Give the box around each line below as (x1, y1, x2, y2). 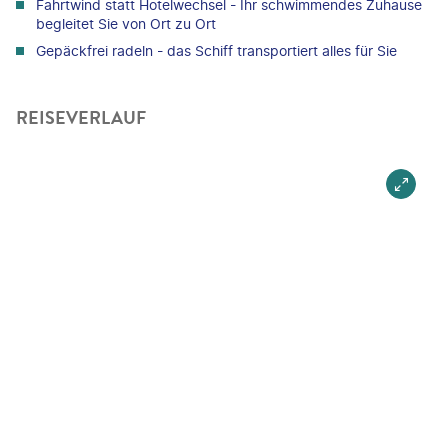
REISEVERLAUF (16, 104, 146, 131)
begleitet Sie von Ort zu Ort (36, 14, 216, 32)
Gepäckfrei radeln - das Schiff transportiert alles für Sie (36, 41, 397, 59)
